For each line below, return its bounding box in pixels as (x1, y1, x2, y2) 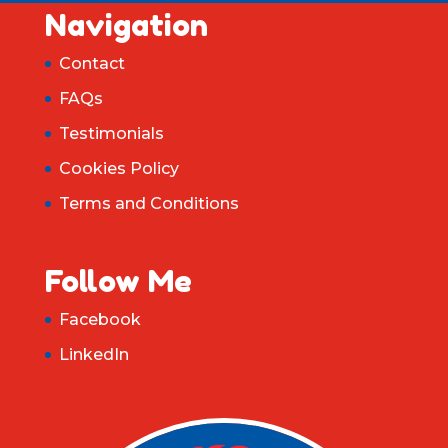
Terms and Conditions (58, 194, 239, 214)
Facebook (58, 310, 141, 330)
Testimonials (58, 124, 164, 144)
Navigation (44, 7, 208, 44)
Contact (58, 54, 125, 74)
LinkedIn (58, 345, 129, 365)
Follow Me (44, 263, 192, 300)
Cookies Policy (58, 159, 179, 179)
